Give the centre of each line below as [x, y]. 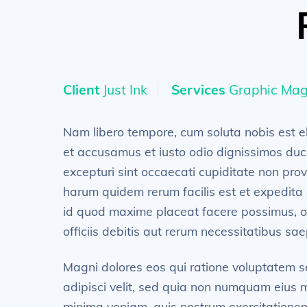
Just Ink [123, 89]
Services [199, 89]
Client [81, 89]
